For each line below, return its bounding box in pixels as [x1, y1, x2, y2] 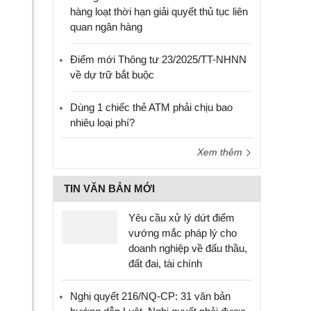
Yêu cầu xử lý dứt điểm [128, 212, 235, 224]
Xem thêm [197, 146, 245, 158]
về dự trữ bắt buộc [70, 69, 154, 81]
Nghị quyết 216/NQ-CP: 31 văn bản [70, 290, 230, 302]
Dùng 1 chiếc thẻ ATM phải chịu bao [70, 101, 233, 113]
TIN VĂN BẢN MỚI [64, 183, 155, 194]
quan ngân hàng [70, 21, 142, 33]
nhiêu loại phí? [70, 117, 135, 128]
